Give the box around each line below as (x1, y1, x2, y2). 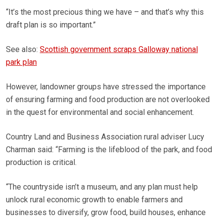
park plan (6, 57, 37, 67)
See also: (6, 45, 40, 55)
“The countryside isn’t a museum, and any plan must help (6, 182, 198, 192)
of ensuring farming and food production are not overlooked (6, 95, 210, 105)
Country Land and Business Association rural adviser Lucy (6, 132, 204, 142)
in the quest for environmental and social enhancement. (6, 108, 194, 117)
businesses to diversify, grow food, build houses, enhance (6, 208, 206, 218)
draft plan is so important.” (6, 20, 96, 30)
